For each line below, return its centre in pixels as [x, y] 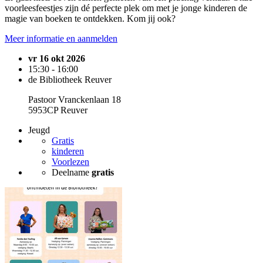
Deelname [72, 172]
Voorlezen [70, 162]
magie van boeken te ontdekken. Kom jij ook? [90, 18]
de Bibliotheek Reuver [70, 80]
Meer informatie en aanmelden [61, 38]
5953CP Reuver [58, 110]
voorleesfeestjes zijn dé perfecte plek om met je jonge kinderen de [126, 8]
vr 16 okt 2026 [57, 58]
